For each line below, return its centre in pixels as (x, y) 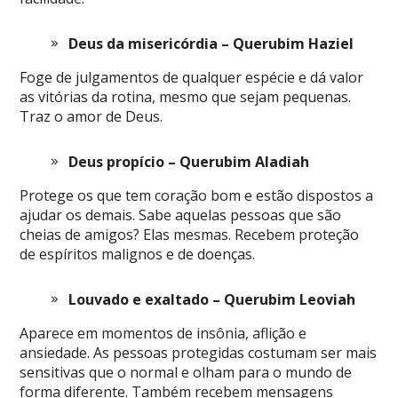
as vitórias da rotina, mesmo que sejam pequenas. (186, 96)
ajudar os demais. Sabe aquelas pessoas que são (181, 215)
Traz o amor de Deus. (92, 116)
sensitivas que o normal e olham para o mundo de (186, 372)
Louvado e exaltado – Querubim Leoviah (212, 299)
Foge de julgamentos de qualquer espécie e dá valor (192, 77)
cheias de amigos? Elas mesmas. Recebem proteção (190, 234)
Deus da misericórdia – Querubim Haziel (211, 43)
